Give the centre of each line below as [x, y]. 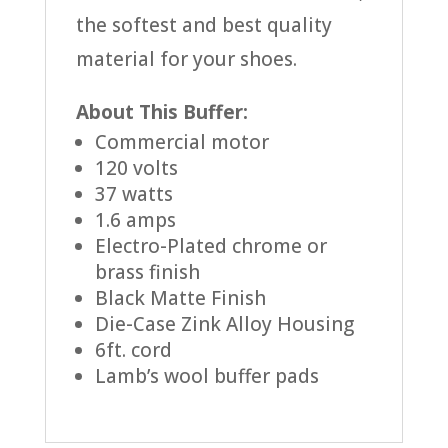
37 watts [133, 194]
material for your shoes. [186, 59]
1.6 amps [135, 220]
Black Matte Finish [180, 298]
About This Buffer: [161, 112]
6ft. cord [133, 350]
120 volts [136, 168]
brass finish [147, 272]
